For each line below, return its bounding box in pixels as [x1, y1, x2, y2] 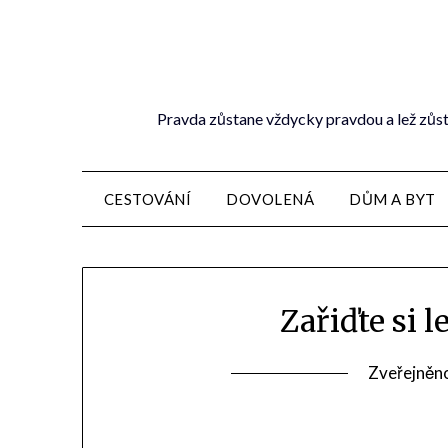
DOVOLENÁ [226, 190, 314, 208]
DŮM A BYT [349, 190, 436, 208]
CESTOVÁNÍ [103, 190, 191, 208]
